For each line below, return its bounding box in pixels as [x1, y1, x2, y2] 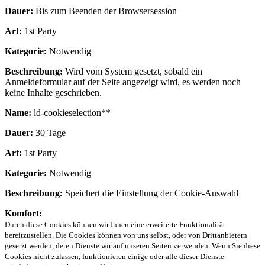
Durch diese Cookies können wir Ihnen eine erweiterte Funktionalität [5, 219, 225, 229]
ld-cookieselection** [31, 107, 111, 118]
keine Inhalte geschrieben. [5, 87, 102, 98]
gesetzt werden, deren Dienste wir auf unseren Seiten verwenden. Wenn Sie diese [5, 241, 260, 250]
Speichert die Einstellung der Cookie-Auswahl [63, 188, 238, 198]
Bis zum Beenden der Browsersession [33, 5, 177, 16]
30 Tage [33, 127, 66, 138]
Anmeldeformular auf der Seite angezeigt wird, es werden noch [5, 76, 241, 87]
